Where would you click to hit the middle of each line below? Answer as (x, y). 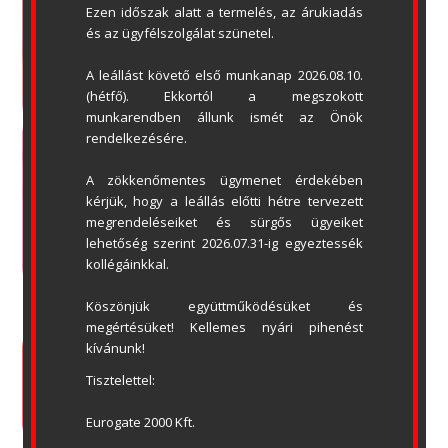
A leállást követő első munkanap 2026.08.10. (224, 75)
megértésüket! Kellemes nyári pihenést (224, 327)
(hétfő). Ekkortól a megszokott (224, 96)
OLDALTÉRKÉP (161, 392)
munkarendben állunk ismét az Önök (224, 117)
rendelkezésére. (136, 138)
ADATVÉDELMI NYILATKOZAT (193, 369)
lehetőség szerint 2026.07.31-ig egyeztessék (224, 243)
